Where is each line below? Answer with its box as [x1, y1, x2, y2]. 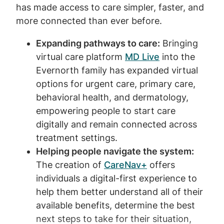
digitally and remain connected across [36, 118, 197, 129]
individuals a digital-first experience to [36, 172, 197, 183]
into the [159, 51, 195, 62]
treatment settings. [36, 132, 117, 143]
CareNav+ [104, 159, 147, 170]
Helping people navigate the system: [36, 145, 194, 156]
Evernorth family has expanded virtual [36, 64, 198, 75]
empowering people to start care [36, 105, 175, 116]
